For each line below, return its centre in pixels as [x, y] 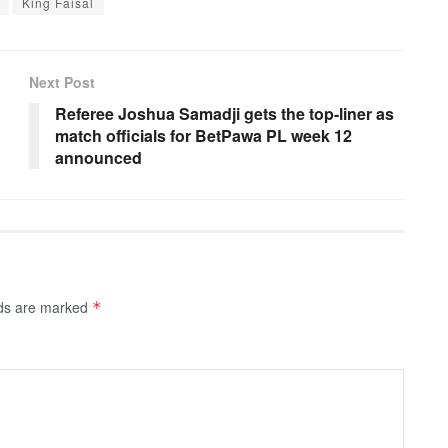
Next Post [62, 82]
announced [98, 158]
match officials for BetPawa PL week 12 [203, 136]
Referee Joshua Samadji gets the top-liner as [224, 114]
